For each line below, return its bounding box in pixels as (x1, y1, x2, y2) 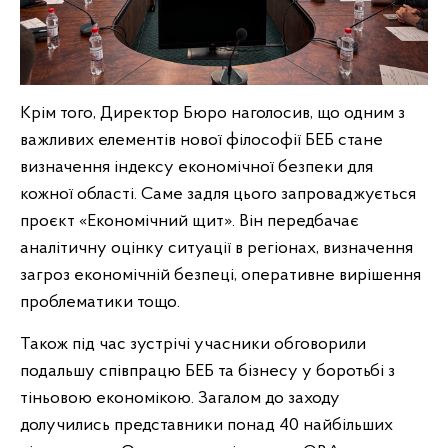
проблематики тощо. (20, 293, 184, 313)
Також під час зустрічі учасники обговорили (20, 335, 366, 355)
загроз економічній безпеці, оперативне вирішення (20, 266, 421, 286)
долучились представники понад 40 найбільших (20, 416, 393, 436)
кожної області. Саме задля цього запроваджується (20, 185, 416, 205)
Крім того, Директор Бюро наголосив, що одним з (20, 104, 405, 124)
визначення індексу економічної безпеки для (20, 158, 373, 178)
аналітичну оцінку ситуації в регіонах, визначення (20, 239, 413, 259)
